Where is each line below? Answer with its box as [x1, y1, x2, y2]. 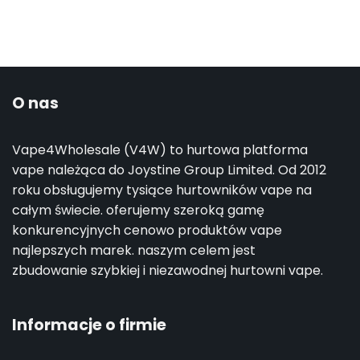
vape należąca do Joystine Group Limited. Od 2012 [11, 161, 326, 180]
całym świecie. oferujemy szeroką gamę [11, 201, 264, 220]
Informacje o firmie [11, 313, 166, 336]
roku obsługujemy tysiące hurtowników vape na [11, 181, 312, 200]
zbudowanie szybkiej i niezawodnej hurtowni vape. [11, 261, 323, 280]
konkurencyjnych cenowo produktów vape [11, 221, 282, 240]
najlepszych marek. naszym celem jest [11, 241, 256, 260]
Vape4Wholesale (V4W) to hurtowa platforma [11, 141, 308, 160]
